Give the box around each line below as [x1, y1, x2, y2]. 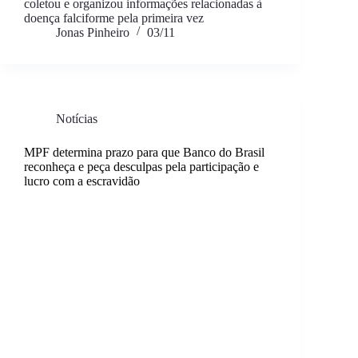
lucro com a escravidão [24, 173, 140, 188]
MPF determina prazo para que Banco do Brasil [24, 145, 265, 159]
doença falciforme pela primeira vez [24, 10, 204, 25]
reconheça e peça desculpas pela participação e [24, 159, 259, 173]
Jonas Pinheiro [56, 25, 129, 39]
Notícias [56, 111, 97, 125]
